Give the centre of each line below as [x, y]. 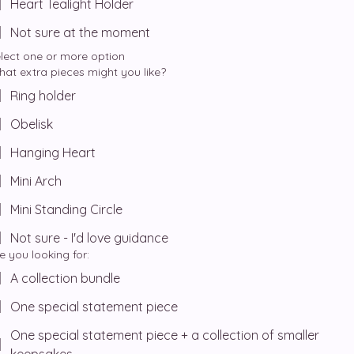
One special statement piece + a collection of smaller [165, 335]
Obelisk [32, 124]
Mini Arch [36, 181]
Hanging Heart [53, 153]
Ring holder [43, 96]
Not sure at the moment [80, 32]
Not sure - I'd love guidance [89, 238]
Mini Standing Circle [66, 209]
